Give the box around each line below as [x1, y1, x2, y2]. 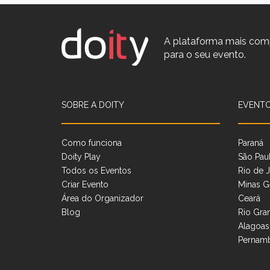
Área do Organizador [61, 193, 143, 203]
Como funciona [61, 137, 122, 148]
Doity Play [61, 151, 101, 162]
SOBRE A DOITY [61, 99, 124, 110]
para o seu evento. [164, 48, 246, 60]
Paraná [237, 137, 263, 148]
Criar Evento [61, 179, 108, 189]
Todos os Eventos [61, 165, 131, 175]
